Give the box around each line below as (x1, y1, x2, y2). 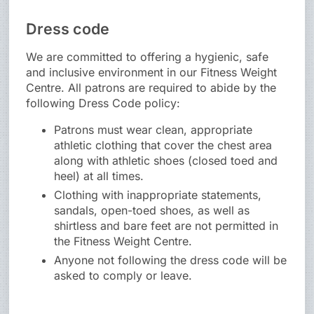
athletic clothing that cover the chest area (54, 138, 273, 153)
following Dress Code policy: (26, 96, 181, 111)
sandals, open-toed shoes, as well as (54, 203, 250, 218)
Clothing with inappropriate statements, (54, 188, 262, 203)
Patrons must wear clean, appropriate (54, 123, 253, 137)
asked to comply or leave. (54, 268, 193, 283)
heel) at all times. (54, 169, 144, 184)
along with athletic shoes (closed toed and (54, 153, 278, 168)
